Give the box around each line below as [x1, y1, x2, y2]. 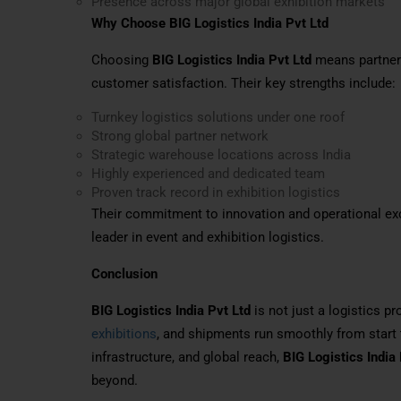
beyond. [91, 371, 138, 388]
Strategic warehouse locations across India [91, 146, 351, 163]
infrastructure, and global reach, [91, 348, 283, 365]
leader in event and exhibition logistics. [91, 228, 324, 245]
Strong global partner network [91, 127, 269, 144]
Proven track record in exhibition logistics [91, 183, 340, 200]
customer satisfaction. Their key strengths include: [91, 74, 396, 91]
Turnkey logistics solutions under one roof [91, 108, 345, 125]
